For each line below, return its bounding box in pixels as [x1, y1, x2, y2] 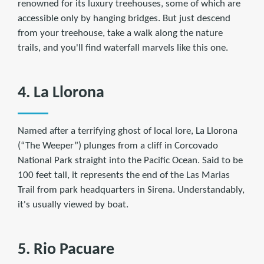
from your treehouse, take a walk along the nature [18, 28, 223, 38]
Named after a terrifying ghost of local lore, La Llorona [18, 126, 237, 136]
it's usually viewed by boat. [18, 199, 128, 210]
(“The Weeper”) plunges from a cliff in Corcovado [18, 140, 218, 151]
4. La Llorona [18, 84, 104, 101]
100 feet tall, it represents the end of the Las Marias [18, 170, 230, 180]
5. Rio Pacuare [18, 241, 114, 258]
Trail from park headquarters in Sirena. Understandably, [18, 184, 245, 195]
